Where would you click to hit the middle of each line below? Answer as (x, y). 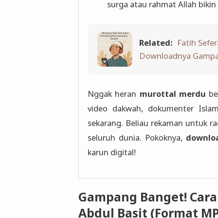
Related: (156, 43)
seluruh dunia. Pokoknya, (136, 138)
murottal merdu (173, 94)
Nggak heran (113, 94)
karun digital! (111, 152)
